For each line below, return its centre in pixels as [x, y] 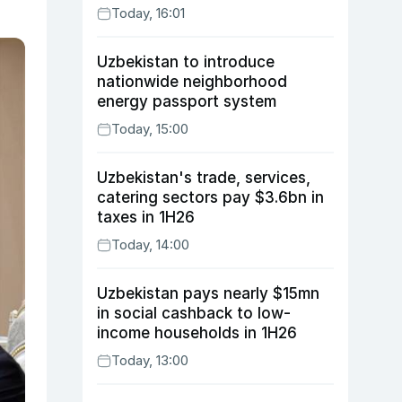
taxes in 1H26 [146, 217]
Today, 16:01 [148, 13]
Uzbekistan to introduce [186, 62]
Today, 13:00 [150, 360]
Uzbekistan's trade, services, [204, 178]
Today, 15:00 [150, 129]
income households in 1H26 [197, 333]
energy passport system [187, 101]
